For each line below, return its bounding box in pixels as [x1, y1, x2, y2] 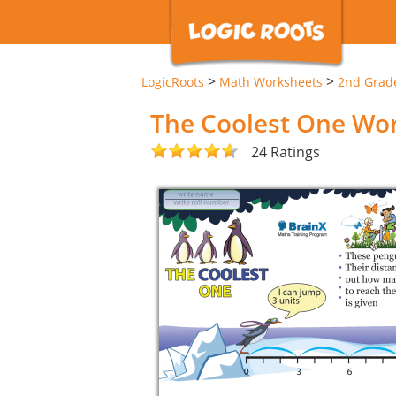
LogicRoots [141, 73, 204, 90]
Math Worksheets [219, 73, 323, 90]
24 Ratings [251, 141, 320, 162]
